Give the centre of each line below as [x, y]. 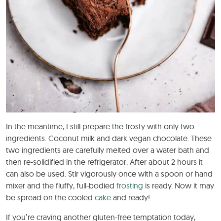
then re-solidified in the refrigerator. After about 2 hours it [104, 162]
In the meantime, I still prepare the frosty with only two [100, 126]
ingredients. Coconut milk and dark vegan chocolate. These [109, 138]
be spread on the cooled [50, 197]
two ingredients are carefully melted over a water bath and [108, 150]
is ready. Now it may [179, 185]
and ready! [130, 197]
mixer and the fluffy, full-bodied [61, 185]
